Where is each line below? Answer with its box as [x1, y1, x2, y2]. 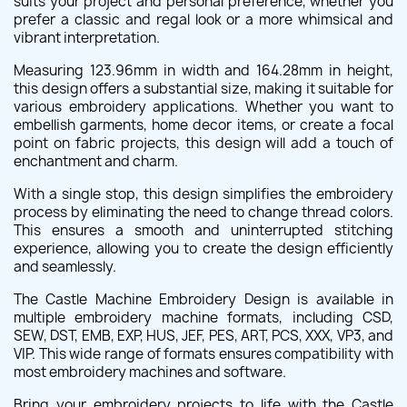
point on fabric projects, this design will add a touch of [14, 134, 393, 153]
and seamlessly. [14, 257, 116, 276]
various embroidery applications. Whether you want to [14, 97, 393, 116]
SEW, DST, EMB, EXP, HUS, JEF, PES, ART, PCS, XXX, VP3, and [14, 326, 393, 345]
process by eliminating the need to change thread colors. [14, 203, 393, 222]
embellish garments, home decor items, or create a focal [14, 115, 393, 134]
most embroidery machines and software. [14, 362, 286, 382]
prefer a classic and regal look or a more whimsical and [14, 10, 393, 29]
